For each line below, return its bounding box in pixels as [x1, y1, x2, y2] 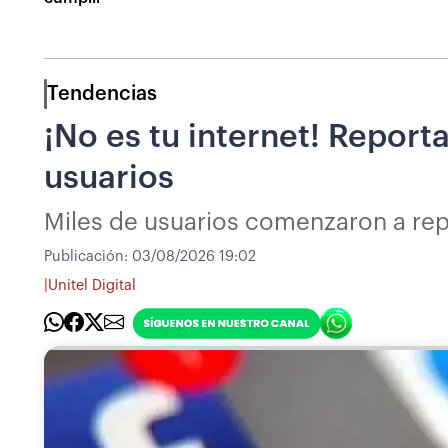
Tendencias [47, 83, 157, 104]
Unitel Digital [48, 278, 136, 294]
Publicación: [44, 248, 132, 264]
